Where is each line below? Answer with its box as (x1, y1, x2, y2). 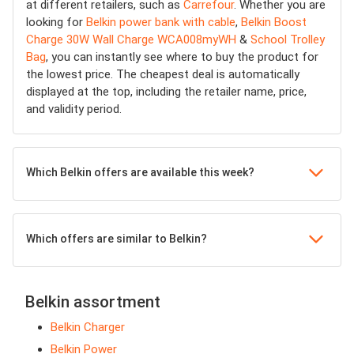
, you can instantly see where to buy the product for (46, 49, 318, 64)
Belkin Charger (51, 319, 125, 334)
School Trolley (250, 32, 325, 47)
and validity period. (26, 101, 122, 116)
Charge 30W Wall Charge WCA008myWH (26, 32, 236, 47)
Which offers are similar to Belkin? (26, 232, 207, 245)
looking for (26, 14, 86, 29)
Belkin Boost (241, 14, 307, 29)
